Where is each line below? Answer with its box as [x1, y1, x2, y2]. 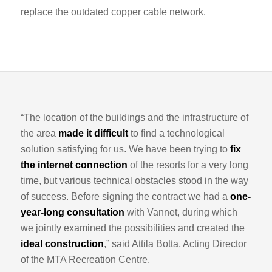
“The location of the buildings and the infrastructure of [20, 112, 248, 123]
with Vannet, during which [124, 207, 237, 218]
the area [20, 128, 58, 139]
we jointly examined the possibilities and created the [20, 223, 245, 234]
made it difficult [58, 128, 128, 139]
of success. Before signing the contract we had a [20, 191, 230, 202]
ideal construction [20, 239, 104, 250]
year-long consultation [20, 207, 124, 218]
